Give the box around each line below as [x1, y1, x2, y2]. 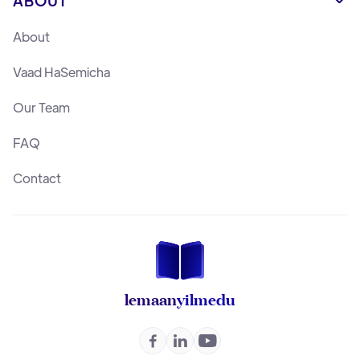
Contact [13, 170, 61, 187]
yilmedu [177, 287, 235, 310]
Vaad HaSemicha [13, 63, 110, 81]
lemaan [125, 287, 177, 310]
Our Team [13, 99, 70, 117]
